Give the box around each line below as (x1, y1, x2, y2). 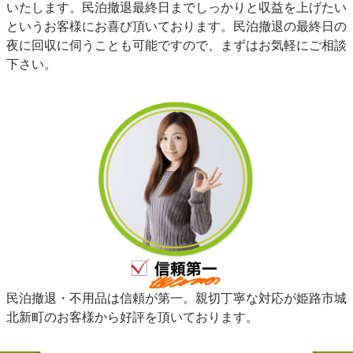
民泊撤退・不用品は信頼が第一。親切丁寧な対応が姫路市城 (6, 289, 347, 306)
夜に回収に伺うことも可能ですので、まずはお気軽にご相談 (6, 37, 347, 54)
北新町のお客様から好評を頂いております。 (6, 308, 258, 325)
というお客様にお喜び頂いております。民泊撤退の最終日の (6, 18, 347, 35)
